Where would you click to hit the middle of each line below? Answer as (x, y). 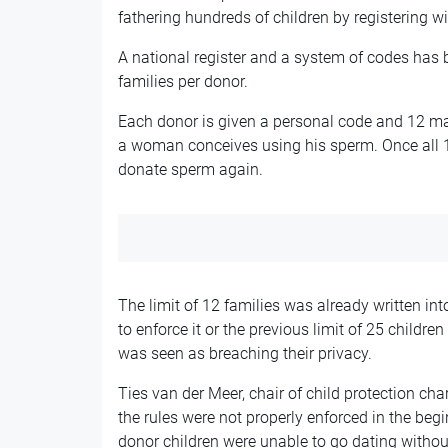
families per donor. (182, 81)
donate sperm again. (190, 169)
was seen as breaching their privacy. (244, 353)
